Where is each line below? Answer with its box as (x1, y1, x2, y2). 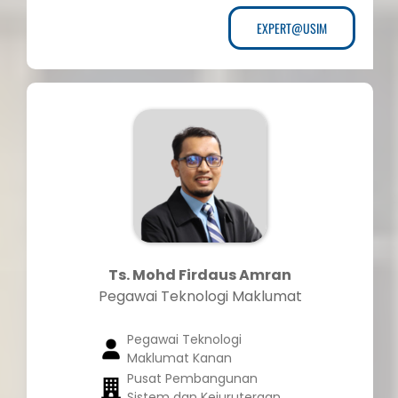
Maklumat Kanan (126, 349, 232, 368)
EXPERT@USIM (257, 19, 327, 38)
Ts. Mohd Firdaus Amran (108, 265, 291, 286)
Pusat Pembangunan (126, 370, 258, 388)
